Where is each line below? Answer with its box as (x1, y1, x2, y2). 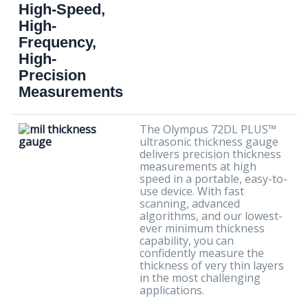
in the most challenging (140, 270, 261, 285)
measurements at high (140, 159, 256, 174)
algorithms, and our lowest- (140, 208, 283, 223)
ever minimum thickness (140, 221, 265, 236)
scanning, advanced (140, 196, 240, 211)
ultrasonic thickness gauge (140, 134, 278, 149)
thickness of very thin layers (140, 258, 284, 273)
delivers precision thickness (140, 146, 281, 162)
